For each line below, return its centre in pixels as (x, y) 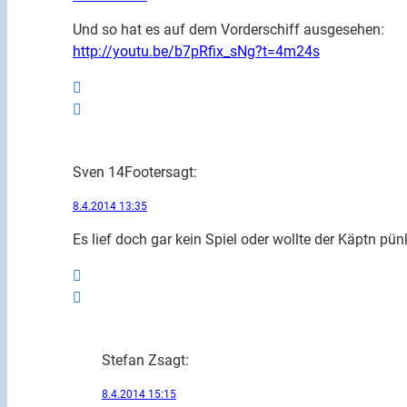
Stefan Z (129, 360)
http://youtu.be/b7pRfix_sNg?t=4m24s (196, 52)
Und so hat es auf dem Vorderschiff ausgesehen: (228, 30)
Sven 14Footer (119, 172)
